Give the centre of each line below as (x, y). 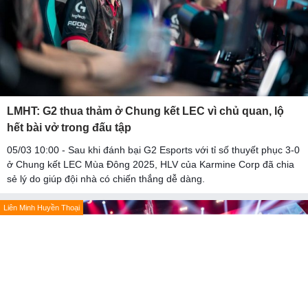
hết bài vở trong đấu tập (69, 127)
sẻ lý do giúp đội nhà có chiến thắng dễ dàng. (106, 178)
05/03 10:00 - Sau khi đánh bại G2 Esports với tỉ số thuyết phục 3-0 (153, 150)
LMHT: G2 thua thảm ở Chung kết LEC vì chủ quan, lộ (145, 111)
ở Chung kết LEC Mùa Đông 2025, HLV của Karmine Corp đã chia (151, 164)
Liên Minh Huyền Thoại (42, 207)
